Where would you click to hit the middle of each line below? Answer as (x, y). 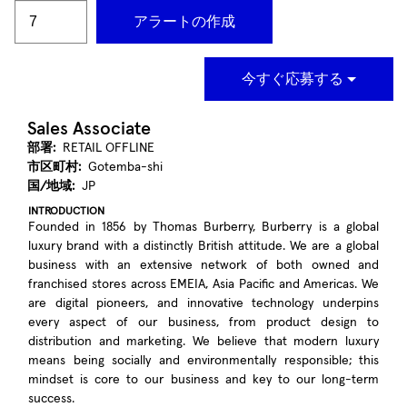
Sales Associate (89, 129)
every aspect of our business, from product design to (203, 323)
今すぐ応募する (294, 79)
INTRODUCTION (66, 212)
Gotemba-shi (125, 167)
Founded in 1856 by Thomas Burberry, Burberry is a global (203, 227)
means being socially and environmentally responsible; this (203, 361)
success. (51, 399)
